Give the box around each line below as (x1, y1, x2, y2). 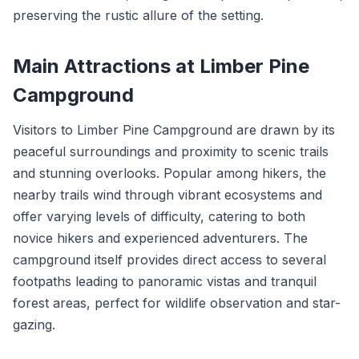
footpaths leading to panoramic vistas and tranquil (13, 273, 317, 289)
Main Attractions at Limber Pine (13, 54, 309, 78)
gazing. (13, 317, 55, 333)
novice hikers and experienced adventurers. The (13, 230, 308, 246)
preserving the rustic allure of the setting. (13, 7, 264, 23)
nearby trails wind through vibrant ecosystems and (13, 187, 322, 203)
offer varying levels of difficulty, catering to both (13, 208, 305, 224)
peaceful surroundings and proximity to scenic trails (13, 143, 329, 159)
